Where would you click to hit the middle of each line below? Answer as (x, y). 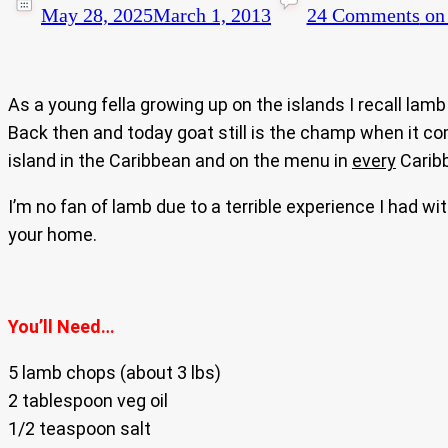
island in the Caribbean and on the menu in (180, 161)
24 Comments (363, 15)
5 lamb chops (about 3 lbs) (114, 373)
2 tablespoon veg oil (88, 401)
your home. (52, 235)
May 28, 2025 (97, 15)
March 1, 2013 (212, 15)
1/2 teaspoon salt (79, 429)
